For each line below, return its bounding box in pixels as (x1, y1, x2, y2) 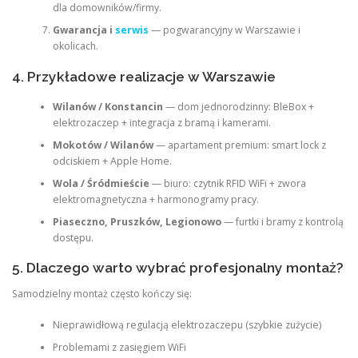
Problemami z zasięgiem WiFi (52, 340, 186, 354)
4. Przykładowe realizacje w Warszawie (12, 68, 276, 85)
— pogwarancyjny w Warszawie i (148, 23, 300, 38)
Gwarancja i (52, 23, 115, 38)
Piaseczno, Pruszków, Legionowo (52, 214, 221, 229)
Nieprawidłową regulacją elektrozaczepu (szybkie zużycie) (52, 317, 321, 332)
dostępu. (52, 230, 93, 245)
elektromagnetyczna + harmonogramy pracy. (52, 192, 259, 206)
